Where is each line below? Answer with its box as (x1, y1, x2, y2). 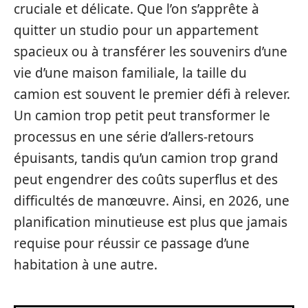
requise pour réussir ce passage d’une (14, 234, 250, 252)
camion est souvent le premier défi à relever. (14, 85, 290, 103)
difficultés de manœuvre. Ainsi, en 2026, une (14, 192, 289, 210)
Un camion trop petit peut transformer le (14, 107, 270, 124)
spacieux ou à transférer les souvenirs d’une (14, 43, 287, 60)
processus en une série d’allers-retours (14, 128, 254, 146)
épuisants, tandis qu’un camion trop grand (14, 149, 278, 167)
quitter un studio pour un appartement (14, 21, 258, 39)
